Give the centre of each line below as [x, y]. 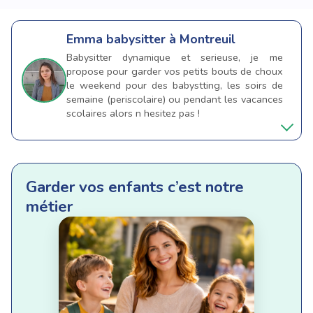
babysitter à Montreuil [171, 39]
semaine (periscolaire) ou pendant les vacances [175, 99]
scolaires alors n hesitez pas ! [133, 113]
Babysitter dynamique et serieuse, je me [175, 57]
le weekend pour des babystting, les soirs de [175, 85]
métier [49, 207]
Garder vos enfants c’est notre [135, 187]
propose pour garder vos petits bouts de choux [175, 71]
